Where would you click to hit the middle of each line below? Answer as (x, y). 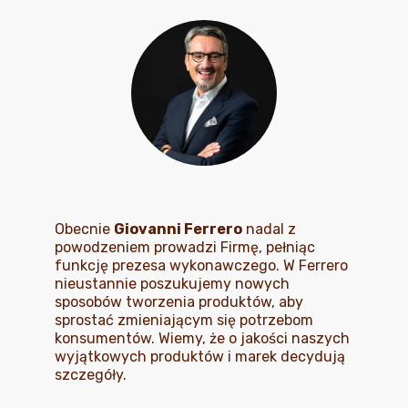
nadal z (269, 229)
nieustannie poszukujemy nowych (172, 284)
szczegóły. (91, 375)
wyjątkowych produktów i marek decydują (200, 357)
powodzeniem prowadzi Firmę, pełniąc (185, 247)
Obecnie (84, 229)
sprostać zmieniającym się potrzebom (184, 320)
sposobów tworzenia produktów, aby (179, 302)
